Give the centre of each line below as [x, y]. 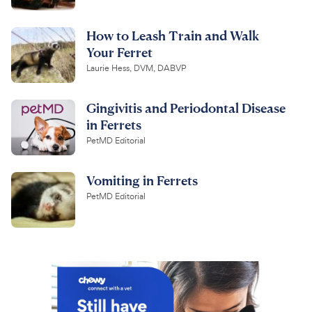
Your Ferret [119, 52]
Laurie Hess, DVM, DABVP [136, 69]
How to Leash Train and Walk [173, 36]
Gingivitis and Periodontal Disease [186, 108]
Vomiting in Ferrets [142, 180]
